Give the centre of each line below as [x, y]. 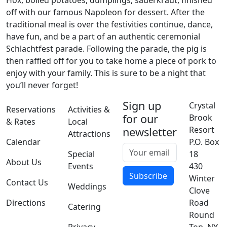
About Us [24, 162]
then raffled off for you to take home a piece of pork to [111, 61]
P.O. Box [204, 142]
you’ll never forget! [42, 85]
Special [81, 154]
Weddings [87, 186]
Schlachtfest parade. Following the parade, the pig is [106, 49]
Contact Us [27, 182]
